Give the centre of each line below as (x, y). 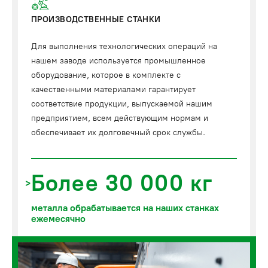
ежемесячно (58, 218)
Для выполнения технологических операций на (124, 46)
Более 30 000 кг (122, 183)
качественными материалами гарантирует (113, 89)
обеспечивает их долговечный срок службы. (118, 132)
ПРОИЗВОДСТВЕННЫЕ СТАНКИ (96, 19)
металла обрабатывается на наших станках (125, 208)
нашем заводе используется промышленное (118, 60)
